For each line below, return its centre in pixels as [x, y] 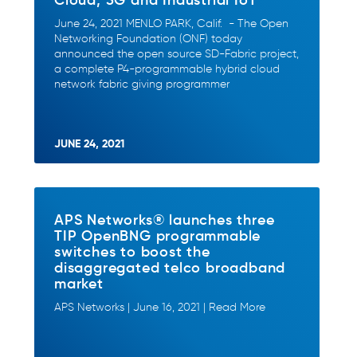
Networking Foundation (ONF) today [148, 39]
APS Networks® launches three [165, 219]
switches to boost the [132, 251]
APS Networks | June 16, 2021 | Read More [160, 307]
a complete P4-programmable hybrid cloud [167, 69]
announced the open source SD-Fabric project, [177, 54]
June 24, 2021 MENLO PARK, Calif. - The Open [171, 24]
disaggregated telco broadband [170, 267]
